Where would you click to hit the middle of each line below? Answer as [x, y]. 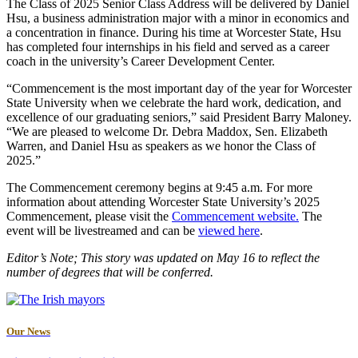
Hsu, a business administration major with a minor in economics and [178, 18]
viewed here [229, 231]
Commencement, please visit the [89, 217]
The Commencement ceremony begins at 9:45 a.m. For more [159, 188]
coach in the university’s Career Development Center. [141, 62]
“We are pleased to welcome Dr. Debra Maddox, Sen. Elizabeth [167, 132]
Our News [28, 331]
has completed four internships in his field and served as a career [168, 47]
